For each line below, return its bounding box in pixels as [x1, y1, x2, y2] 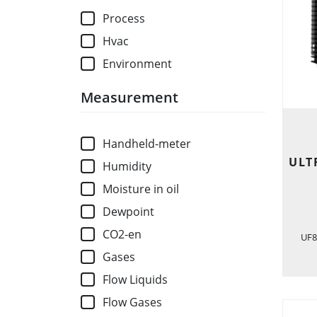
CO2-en [103, 226, 142, 243]
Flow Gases [103, 294, 163, 311]
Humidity [103, 158, 152, 175]
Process [103, 11, 146, 27]
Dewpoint [103, 204, 155, 220]
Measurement [81, 88, 178, 108]
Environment [103, 56, 173, 72]
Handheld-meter [103, 136, 192, 152]
